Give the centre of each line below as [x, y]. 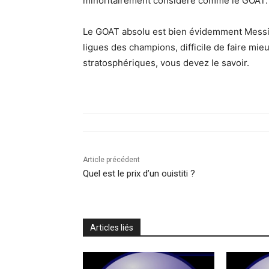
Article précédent [111, 159]
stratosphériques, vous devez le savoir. [166, 62]
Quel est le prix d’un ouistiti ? [139, 173]
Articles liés [112, 227]
